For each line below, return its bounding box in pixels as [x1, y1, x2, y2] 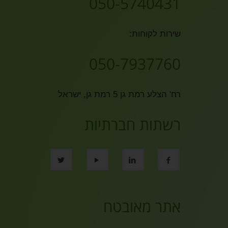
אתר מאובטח [103, 196, 181, 217]
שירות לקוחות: [129, 29, 181, 39]
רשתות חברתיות [84, 114, 181, 135]
